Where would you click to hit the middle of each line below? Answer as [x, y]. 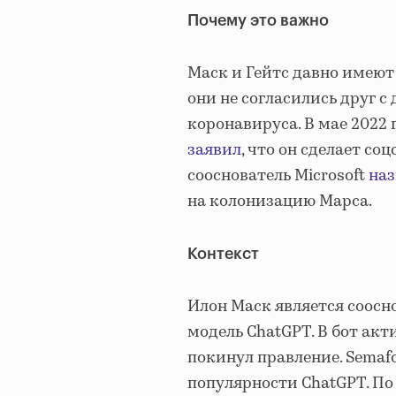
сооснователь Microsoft [278, 176]
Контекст [223, 254]
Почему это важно [258, 21]
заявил [214, 151]
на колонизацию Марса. [280, 202]
